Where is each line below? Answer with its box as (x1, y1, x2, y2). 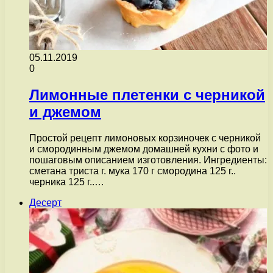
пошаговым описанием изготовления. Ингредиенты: (29, 154, 267, 165)
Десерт (29, 197, 62, 208)
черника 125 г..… (29, 176, 104, 187)
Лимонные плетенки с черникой (29, 86, 265, 103)
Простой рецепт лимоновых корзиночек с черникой (29, 132, 261, 143)
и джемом (29, 103, 101, 120)
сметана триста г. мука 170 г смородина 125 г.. (29, 165, 236, 176)
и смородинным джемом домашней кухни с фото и (29, 143, 258, 154)
